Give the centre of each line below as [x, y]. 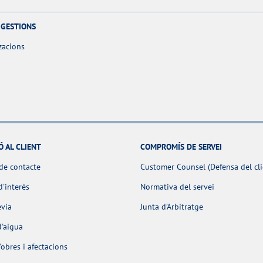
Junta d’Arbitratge [172, 206]
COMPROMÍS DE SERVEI [181, 146]
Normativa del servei [177, 186]
